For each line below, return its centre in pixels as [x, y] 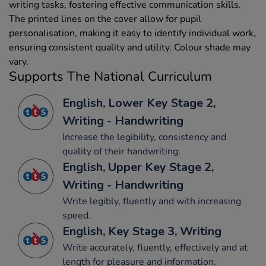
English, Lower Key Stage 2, [139, 103]
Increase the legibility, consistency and [144, 137]
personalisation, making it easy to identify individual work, [132, 33]
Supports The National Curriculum [110, 76]
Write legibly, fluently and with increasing [152, 201]
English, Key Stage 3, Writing [142, 231]
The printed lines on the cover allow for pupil [105, 19]
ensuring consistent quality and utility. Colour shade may [130, 47]
